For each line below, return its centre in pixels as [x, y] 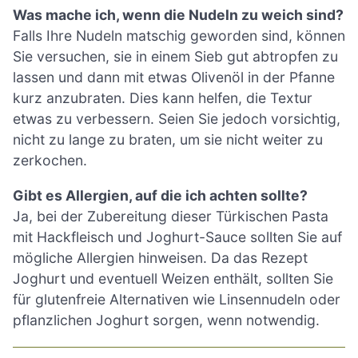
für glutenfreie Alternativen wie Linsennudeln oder [177, 299]
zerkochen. [50, 161]
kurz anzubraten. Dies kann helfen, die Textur [163, 98]
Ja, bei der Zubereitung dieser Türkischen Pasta [171, 216]
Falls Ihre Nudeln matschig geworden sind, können [179, 36]
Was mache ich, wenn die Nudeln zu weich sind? [178, 15]
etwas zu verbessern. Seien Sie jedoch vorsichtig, [177, 119]
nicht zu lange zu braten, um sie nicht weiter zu [168, 140]
